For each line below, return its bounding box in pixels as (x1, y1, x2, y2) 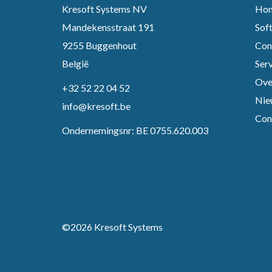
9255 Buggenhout (62, 39, 137, 51)
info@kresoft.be (62, 100, 131, 112)
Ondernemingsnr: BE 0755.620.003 (62, 124, 208, 136)
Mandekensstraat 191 (62, 21, 154, 33)
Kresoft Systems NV (62, 3, 147, 15)
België (62, 58, 89, 69)
